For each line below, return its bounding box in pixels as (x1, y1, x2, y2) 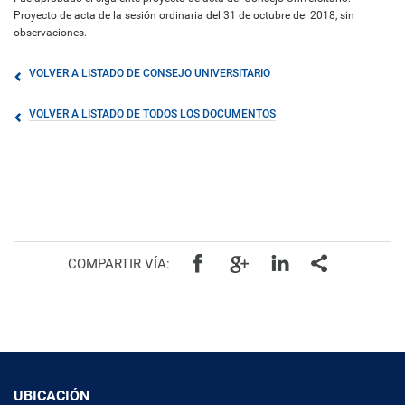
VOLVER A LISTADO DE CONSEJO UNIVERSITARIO (29, 67, 270, 80)
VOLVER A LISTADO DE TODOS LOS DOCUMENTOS (29, 108, 276, 120)
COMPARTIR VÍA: (68, 255, 170, 272)
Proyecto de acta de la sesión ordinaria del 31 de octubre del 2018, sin (14, 9, 354, 22)
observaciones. (14, 26, 87, 39)
